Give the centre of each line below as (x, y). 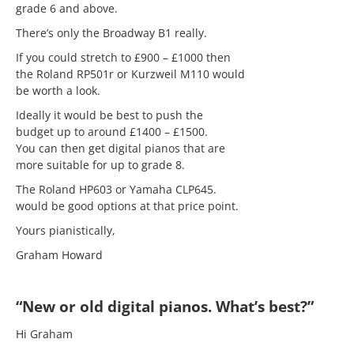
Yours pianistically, (66, 230)
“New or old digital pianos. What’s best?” (165, 306)
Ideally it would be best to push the (109, 115)
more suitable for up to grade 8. (100, 165)
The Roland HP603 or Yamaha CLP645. (116, 189)
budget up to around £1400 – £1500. (112, 132)
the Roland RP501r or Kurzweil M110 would (130, 74)
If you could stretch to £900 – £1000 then (123, 57)
